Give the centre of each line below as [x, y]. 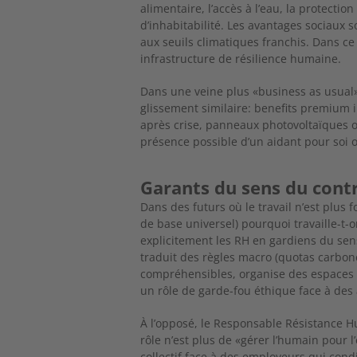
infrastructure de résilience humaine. [241, 58]
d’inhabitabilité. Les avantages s [226, 25]
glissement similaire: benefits [221, 108]
